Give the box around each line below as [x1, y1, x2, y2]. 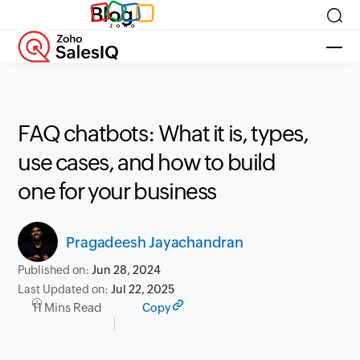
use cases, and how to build [18, 149, 276, 175]
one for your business [18, 178, 217, 204]
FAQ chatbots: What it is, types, [18, 121, 309, 146]
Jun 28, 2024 [92, 264, 162, 276]
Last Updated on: [18, 283, 112, 296]
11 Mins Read [32, 301, 103, 314]
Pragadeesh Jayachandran [66, 233, 243, 251]
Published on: [18, 264, 92, 276]
